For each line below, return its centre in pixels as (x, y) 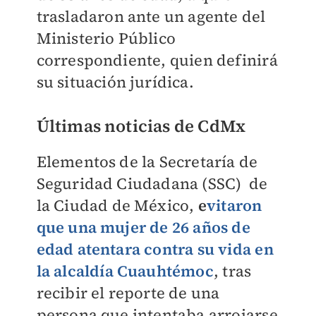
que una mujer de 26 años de (143, 227)
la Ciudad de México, (117, 206)
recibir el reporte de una (128, 293)
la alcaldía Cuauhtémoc (125, 271)
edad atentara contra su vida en (155, 249)
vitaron (234, 206)
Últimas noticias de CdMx (141, 126)
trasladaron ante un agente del (151, 17)
